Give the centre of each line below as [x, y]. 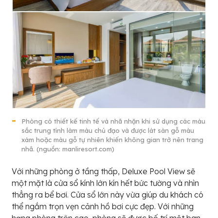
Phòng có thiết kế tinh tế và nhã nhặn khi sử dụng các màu [113, 121]
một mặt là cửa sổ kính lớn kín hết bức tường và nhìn [105, 183]
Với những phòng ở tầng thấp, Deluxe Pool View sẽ [103, 172]
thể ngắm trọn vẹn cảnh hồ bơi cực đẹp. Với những [103, 207]
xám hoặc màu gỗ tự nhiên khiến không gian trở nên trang [112, 140]
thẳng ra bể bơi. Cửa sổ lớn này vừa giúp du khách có [108, 195]
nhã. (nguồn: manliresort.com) [68, 149]
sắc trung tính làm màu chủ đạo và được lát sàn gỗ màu [108, 131]
